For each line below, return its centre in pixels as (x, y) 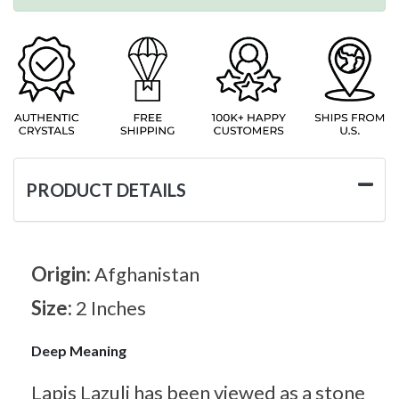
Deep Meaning (79, 350)
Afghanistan (147, 273)
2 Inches (111, 307)
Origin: (63, 273)
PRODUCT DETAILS (106, 189)
